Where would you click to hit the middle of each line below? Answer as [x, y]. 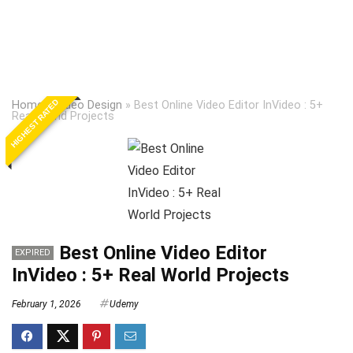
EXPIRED [33, 253]
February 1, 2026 [46, 304]
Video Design [89, 105]
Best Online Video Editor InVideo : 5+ [229, 105]
